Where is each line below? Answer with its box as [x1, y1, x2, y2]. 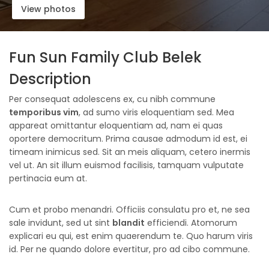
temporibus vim [9, 106, 79, 118]
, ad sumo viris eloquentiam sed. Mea [79, 106, 234, 118]
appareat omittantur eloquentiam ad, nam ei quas [9, 119, 223, 131]
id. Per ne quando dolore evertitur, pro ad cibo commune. [9, 243, 250, 255]
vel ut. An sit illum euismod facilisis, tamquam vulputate [9, 159, 244, 171]
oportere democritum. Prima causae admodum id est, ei [9, 133, 247, 145]
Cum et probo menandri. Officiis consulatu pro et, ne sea [9, 204, 250, 216]
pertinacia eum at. [9, 172, 87, 184]
